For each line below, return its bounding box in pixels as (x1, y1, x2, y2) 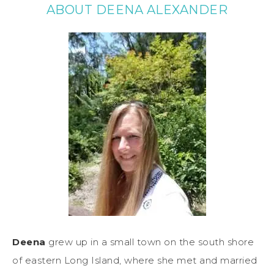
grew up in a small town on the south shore (45, 235, 254, 248)
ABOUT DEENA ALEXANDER (46, 2, 228, 17)
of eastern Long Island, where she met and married (12, 254, 257, 266)
